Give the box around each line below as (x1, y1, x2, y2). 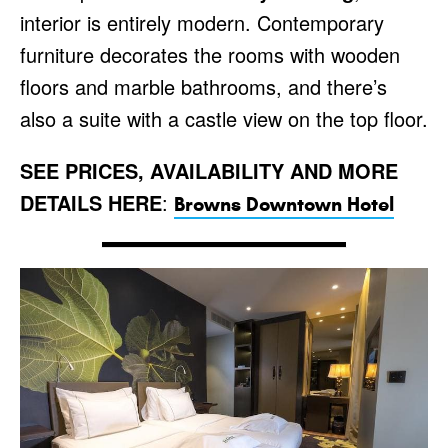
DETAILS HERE (20, 187, 162, 217)
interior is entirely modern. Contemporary (20, 7, 384, 37)
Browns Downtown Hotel (174, 191, 394, 217)
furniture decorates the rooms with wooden (20, 39, 400, 69)
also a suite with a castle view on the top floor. (20, 103, 428, 133)
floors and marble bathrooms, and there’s (20, 71, 387, 101)
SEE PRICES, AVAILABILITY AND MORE (20, 155, 398, 185)
